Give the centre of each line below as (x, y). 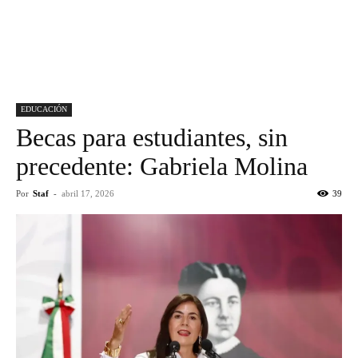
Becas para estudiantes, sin (152, 137)
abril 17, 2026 (88, 193)
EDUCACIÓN (44, 109)
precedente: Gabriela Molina (162, 166)
